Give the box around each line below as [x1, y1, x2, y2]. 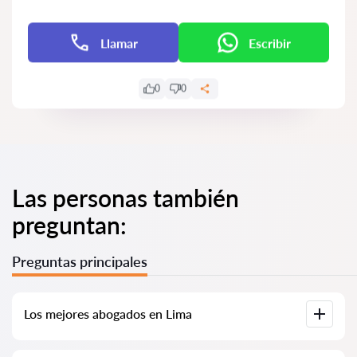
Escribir [249, 34, 291, 50]
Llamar [100, 34, 138, 50]
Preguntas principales [12, 253, 147, 270]
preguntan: [12, 210, 127, 239]
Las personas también [12, 183, 239, 212]
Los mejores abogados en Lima [24, 306, 192, 321]
